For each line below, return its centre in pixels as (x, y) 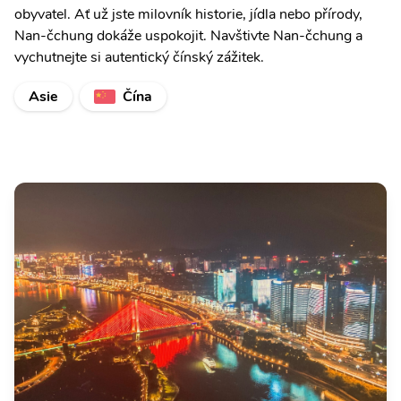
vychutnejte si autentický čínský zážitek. (139, 57)
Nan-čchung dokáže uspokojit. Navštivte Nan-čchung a (188, 36)
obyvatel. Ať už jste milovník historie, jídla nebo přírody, (188, 14)
